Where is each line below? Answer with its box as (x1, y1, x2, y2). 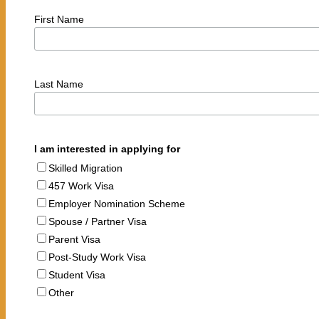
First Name (33, 14, 84, 26)
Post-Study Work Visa (48, 251, 146, 263)
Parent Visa (48, 233, 100, 245)
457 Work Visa (48, 179, 114, 192)
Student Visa (48, 268, 105, 281)
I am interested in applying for (33, 142, 180, 155)
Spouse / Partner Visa (48, 215, 147, 227)
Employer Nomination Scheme (48, 197, 185, 209)
